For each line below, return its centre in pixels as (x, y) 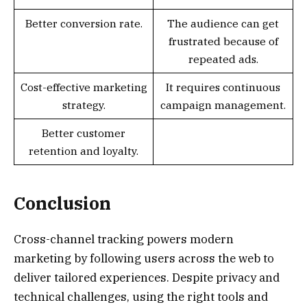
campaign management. (223, 105)
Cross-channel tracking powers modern (124, 240)
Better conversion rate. (84, 23)
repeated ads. (223, 59)
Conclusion (62, 204)
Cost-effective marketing (84, 87)
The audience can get (223, 23)
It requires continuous (223, 87)
